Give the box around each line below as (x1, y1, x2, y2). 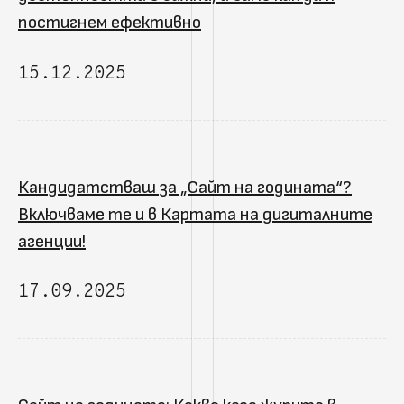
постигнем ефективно (18, 12, 201, 34)
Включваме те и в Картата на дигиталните (18, 203, 372, 225)
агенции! (18, 230, 86, 252)
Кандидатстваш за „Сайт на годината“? (18, 176, 352, 198)
